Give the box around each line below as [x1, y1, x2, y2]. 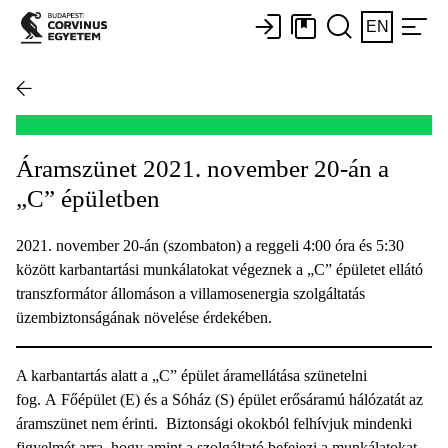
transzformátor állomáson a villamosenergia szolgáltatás [16, 284, 365, 302]
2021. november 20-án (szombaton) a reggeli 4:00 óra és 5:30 [16, 236, 404, 254]
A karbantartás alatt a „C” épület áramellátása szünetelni [16, 366, 367, 384]
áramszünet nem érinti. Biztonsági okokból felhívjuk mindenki [16, 414, 412, 432]
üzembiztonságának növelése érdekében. [16, 308, 272, 326]
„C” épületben [16, 184, 160, 212]
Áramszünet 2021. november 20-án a [16, 154, 389, 182]
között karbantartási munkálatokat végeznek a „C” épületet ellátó [16, 260, 423, 278]
